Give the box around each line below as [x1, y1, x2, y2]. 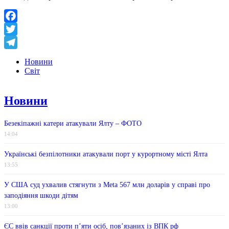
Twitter [4, 38, 27, 47]
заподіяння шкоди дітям [4, 192, 78, 200]
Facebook [4, 25, 36, 34]
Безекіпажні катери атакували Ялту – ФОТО [4, 120, 142, 128]
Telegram [4, 51, 34, 60]
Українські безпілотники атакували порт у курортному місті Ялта [4, 150, 208, 158]
